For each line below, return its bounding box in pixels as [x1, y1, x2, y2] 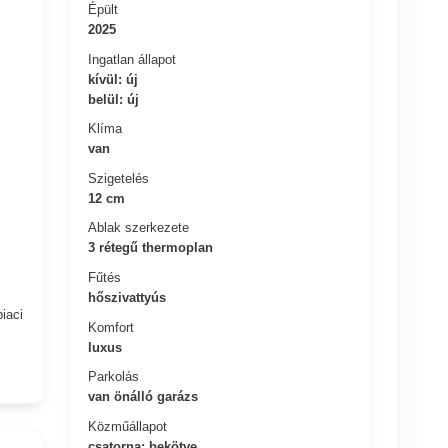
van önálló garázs [88, 388, 199, 404]
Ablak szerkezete [88, 219, 190, 235]
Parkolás [88, 368, 140, 384]
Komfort [88, 319, 135, 335]
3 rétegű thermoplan [88, 239, 214, 255]
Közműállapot [88, 418, 168, 434]
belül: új [88, 91, 140, 107]
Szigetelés [88, 170, 150, 186]
